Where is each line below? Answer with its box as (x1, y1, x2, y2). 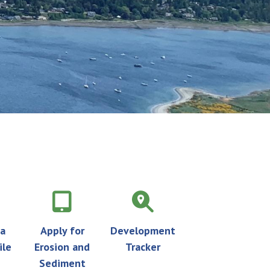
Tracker (125, 239, 160, 254)
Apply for (40, 223, 84, 237)
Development (110, 223, 175, 237)
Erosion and (34, 239, 90, 254)
